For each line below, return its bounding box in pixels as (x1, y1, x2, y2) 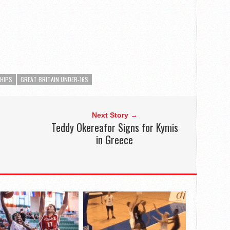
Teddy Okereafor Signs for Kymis (51, 120, 178, 136)
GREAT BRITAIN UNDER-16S (21, 75, 88, 84)
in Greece (96, 132, 133, 148)
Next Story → (91, 111, 138, 120)
